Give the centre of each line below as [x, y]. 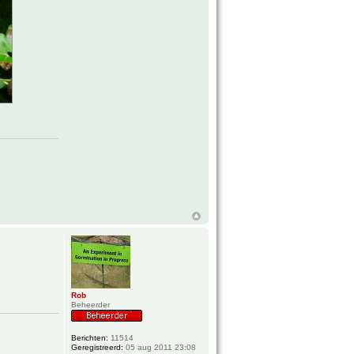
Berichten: [90, 338]
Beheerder [91, 305]
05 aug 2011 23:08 [160, 348]
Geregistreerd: [98, 348]
